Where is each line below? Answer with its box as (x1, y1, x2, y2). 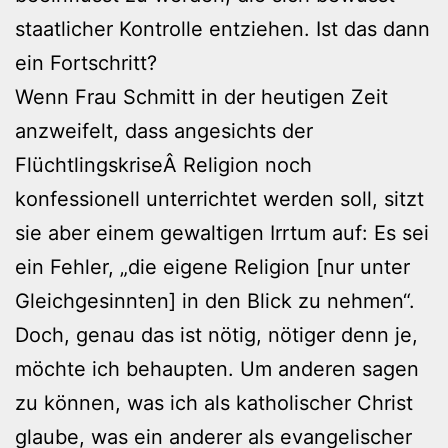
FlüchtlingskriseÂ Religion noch (15, 152, 312, 177)
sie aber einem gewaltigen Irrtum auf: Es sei (15, 220, 429, 245)
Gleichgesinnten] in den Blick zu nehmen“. (15, 288, 415, 313)
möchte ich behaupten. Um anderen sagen (15, 356, 419, 381)
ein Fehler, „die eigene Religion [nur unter (15, 254, 410, 279)
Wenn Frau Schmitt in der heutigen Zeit (15, 84, 388, 109)
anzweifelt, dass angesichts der (15, 118, 313, 143)
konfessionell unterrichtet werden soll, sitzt (15, 186, 424, 211)
